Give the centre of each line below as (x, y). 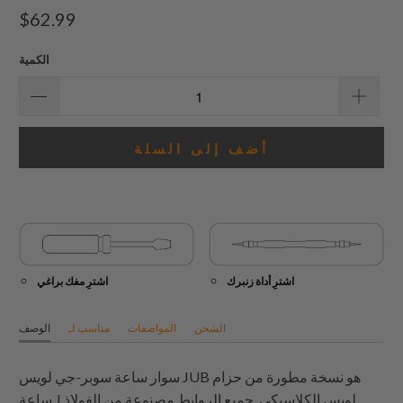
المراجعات (169, 33)
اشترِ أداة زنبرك (261, 282)
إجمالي (159, 11)
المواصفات (152, 328)
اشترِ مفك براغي (73, 282)
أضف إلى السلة (201, 148)
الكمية (35, 59)
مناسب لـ (90, 328)
